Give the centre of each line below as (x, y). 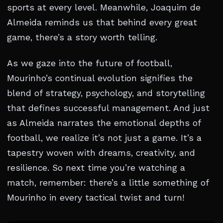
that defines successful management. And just (108, 108)
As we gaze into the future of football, (90, 63)
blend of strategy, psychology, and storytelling (106, 93)
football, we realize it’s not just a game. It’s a (104, 138)
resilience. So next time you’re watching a (96, 168)
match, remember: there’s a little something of (108, 183)
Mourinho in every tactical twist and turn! (96, 198)
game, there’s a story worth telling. (82, 37)
